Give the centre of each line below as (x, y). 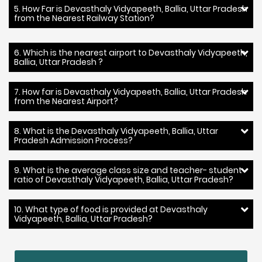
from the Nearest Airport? (66, 101)
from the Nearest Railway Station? (84, 18)
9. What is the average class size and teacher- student (128, 170)
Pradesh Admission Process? (73, 140)
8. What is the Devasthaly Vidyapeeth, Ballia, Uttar (116, 131)
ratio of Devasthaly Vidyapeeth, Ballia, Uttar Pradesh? (124, 179)
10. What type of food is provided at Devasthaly (111, 209)
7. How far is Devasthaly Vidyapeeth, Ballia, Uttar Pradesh (130, 92)
